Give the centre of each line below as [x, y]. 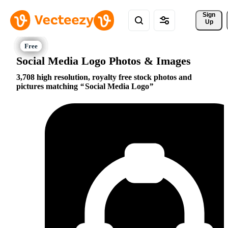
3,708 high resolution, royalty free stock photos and [104, 77]
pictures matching [48, 87]
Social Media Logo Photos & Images [104, 61]
